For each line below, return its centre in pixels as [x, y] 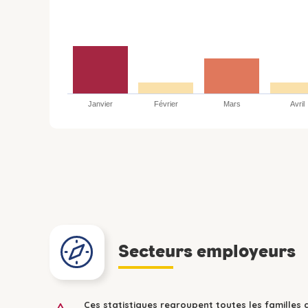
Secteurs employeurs [207, 251]
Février [166, 104]
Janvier [100, 104]
